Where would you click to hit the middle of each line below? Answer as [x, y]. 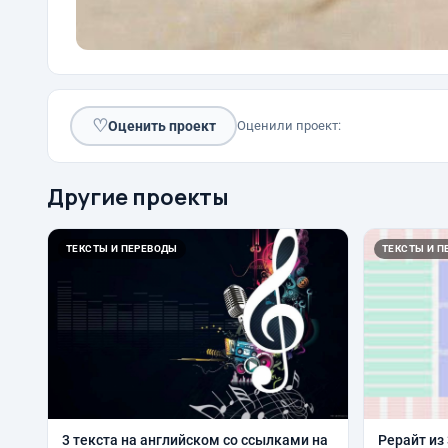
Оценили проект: [289, 126]
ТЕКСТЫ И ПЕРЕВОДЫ [122, 249]
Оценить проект [161, 125]
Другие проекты [138, 197]
